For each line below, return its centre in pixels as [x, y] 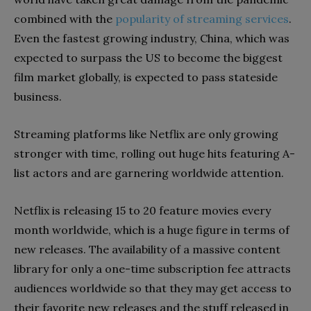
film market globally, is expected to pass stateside [146, 77]
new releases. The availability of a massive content [147, 250]
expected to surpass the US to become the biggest [148, 58]
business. [38, 97]
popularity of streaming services [202, 19]
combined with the [65, 19]
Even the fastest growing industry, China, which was [152, 39]
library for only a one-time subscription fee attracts [152, 269]
